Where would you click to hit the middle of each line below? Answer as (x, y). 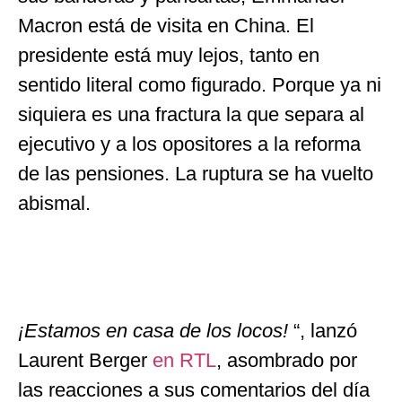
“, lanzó (323, 330)
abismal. (54, 203)
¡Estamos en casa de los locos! (153, 330)
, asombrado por (287, 360)
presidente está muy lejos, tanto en (169, 55)
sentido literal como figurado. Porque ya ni (200, 84)
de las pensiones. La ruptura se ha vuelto (196, 173)
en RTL (184, 360)
